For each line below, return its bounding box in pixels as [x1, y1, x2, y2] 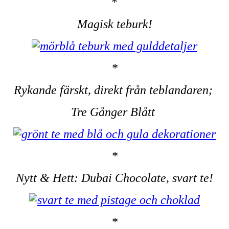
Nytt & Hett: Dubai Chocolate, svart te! [16, 171, 213, 185]
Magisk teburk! [77, 17, 152, 31]
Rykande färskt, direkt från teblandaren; [13, 83, 216, 97]
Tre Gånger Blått [71, 105, 158, 119]
